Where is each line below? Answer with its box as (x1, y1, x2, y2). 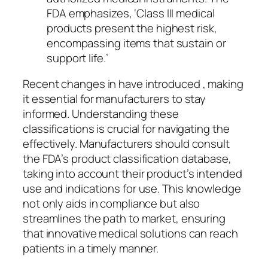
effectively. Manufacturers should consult (23, 136, 230, 152)
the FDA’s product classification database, (23, 151, 232, 167)
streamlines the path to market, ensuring (23, 211, 226, 227)
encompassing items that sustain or (47, 35, 226, 51)
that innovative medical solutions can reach (23, 226, 238, 242)
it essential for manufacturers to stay (23, 91, 206, 107)
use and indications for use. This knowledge (23, 181, 241, 197)
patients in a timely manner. (23, 240, 159, 257)
